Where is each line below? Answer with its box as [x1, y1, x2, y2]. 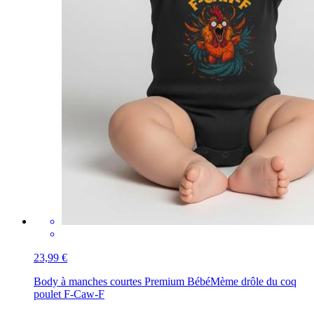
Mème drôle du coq [210, 275, 296, 287]
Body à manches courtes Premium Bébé [34, 275, 210, 287]
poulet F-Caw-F [34, 287, 104, 300]
